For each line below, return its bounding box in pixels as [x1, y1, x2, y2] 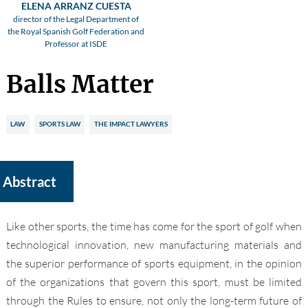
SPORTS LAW [38, 120, 80, 129]
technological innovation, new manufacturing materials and [5, 238, 302, 252]
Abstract [2, 173, 56, 190]
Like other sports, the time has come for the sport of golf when [5, 219, 302, 234]
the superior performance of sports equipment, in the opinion [5, 256, 302, 271]
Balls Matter [5, 69, 153, 100]
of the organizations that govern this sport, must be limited [5, 275, 302, 289]
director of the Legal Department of [13, 14, 140, 25]
